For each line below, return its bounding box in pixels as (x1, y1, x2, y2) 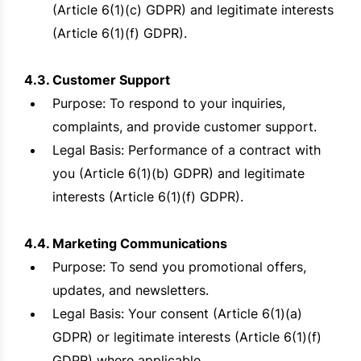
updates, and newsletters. (52, 282, 209, 299)
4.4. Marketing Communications (24, 235, 227, 252)
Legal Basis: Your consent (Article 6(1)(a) (52, 305, 302, 322)
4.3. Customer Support (24, 72, 170, 89)
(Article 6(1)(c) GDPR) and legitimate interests (52, 2, 334, 19)
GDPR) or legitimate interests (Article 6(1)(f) (52, 329, 322, 346)
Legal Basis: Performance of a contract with (52, 142, 321, 159)
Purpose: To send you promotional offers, (52, 259, 306, 276)
